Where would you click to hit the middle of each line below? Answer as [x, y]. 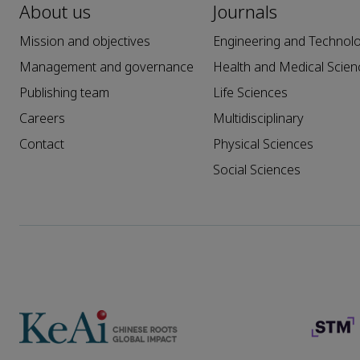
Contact [42, 144]
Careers [42, 118]
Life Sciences [250, 92]
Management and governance [106, 67]
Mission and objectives [85, 41]
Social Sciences [257, 170]
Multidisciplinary [258, 118]
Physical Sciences [263, 144]
